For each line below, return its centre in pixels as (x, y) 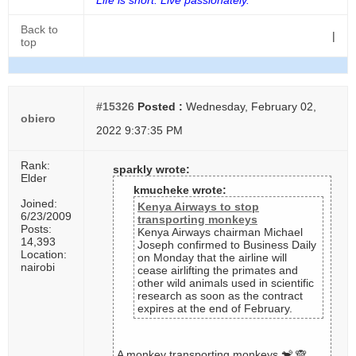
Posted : (159, 106)
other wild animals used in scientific (226, 283)
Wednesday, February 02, (250, 106)
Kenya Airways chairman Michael (220, 232)
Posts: (36, 229)
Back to (39, 29)
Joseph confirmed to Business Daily (227, 245)
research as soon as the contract (220, 296)
